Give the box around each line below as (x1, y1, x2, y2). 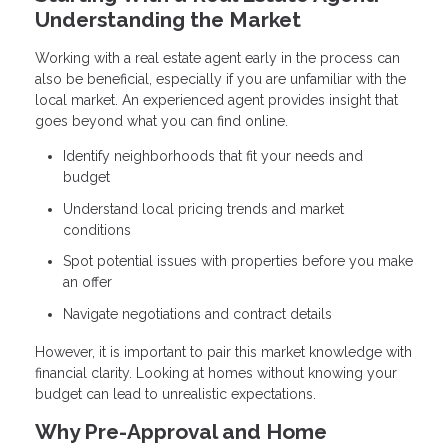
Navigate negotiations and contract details (63, 305, 332, 322)
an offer (63, 274, 112, 291)
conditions (63, 221, 131, 238)
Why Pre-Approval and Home (35, 418, 327, 444)
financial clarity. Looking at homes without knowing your (35, 364, 397, 381)
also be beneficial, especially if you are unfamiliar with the (35, 71, 406, 88)
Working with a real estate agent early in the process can (35, 50, 400, 67)
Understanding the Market (35, 6, 301, 32)
